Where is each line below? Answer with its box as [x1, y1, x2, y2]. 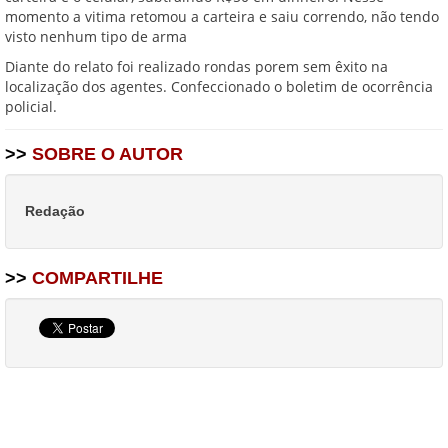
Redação [25, 202, 85, 219]
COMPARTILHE [27, 267, 163, 288]
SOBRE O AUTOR [27, 143, 183, 164]
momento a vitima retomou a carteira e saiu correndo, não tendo [5, 6, 439, 26]
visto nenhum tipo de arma [5, 26, 187, 46]
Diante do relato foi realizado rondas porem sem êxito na [5, 56, 388, 76]
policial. [5, 96, 57, 116]
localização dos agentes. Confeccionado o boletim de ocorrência [5, 76, 433, 96]
